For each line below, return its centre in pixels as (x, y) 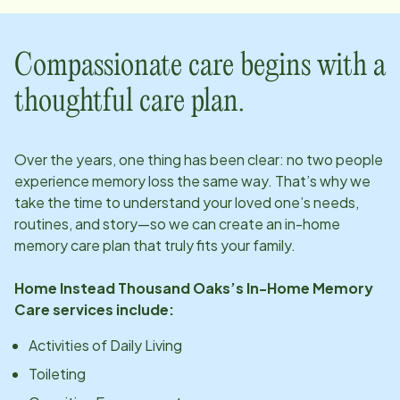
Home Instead (66, 287)
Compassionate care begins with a (200, 66)
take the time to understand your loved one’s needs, (187, 202)
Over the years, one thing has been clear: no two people (199, 159)
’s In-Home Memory (302, 287)
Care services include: (94, 309)
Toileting (57, 373)
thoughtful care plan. (129, 102)
